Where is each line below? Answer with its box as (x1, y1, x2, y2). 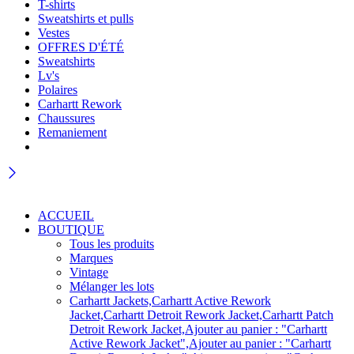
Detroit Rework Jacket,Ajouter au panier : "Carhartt (70, 322, 327, 336)
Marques (70, 251, 113, 265)
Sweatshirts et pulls (38, 12, 134, 25)
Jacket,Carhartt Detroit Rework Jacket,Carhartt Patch (70, 308, 333, 322)
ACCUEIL (38, 209, 94, 222)
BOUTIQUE (38, 223, 104, 236)
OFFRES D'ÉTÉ (38, 40, 124, 54)
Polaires (38, 83, 77, 96)
